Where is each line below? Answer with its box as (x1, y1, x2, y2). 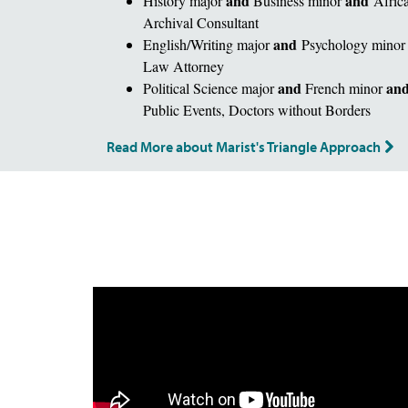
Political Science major (143, 77, 278, 97)
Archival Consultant (143, 12, 259, 32)
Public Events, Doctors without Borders (143, 99, 371, 119)
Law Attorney (143, 56, 224, 76)
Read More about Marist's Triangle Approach (107, 137, 381, 156)
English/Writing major (143, 34, 273, 54)
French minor (305, 77, 386, 97)
